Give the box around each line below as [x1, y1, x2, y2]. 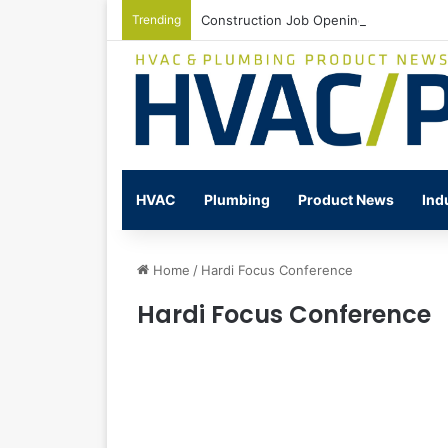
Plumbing [204, 191, 270, 209]
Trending [132, 12, 181, 27]
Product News [298, 191, 394, 209]
